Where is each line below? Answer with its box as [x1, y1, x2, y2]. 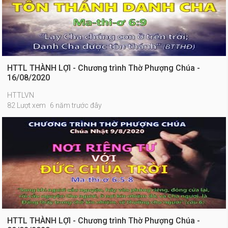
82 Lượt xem [7, 101, 46, 109]
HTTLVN [7, 91, 35, 99]
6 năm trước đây [50, 101, 102, 109]
